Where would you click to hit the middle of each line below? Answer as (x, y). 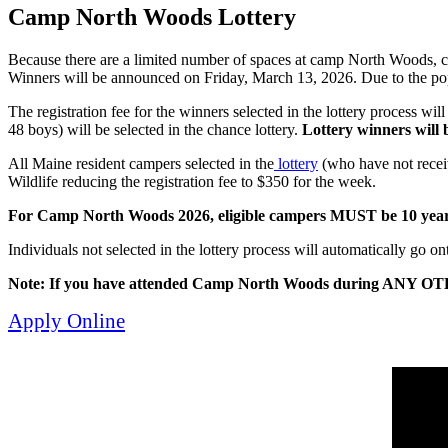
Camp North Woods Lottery (152, 17)
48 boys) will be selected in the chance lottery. (155, 130)
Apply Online (66, 321)
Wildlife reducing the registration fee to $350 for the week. (192, 182)
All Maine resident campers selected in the (141, 164)
